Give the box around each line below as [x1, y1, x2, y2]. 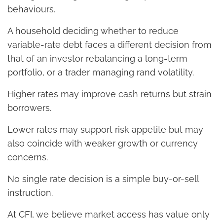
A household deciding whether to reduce [7, 25, 179, 36]
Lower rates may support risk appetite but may [7, 124, 203, 135]
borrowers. [7, 102, 51, 113]
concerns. [7, 151, 48, 162]
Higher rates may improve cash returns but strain [7, 88, 212, 99]
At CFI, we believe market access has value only [7, 209, 210, 220]
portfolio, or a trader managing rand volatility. [7, 67, 194, 77]
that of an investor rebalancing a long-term [7, 53, 187, 64]
